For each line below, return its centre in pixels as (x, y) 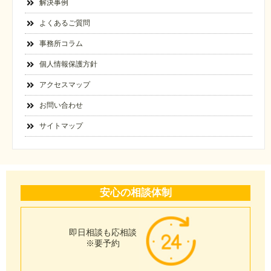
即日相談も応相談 (103, 233)
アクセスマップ (65, 84)
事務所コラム (61, 43)
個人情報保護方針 (68, 64)
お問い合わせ (61, 105)
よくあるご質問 (65, 23)
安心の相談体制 (135, 192)
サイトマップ (61, 126)
